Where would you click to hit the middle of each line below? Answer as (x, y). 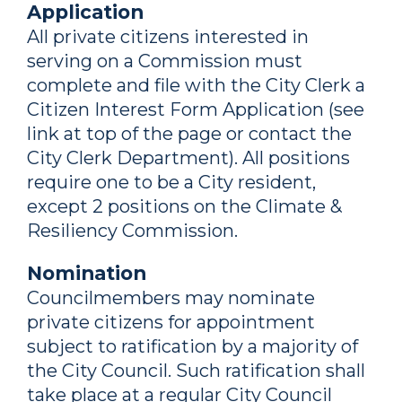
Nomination (87, 273)
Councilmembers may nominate (171, 298)
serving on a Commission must (165, 61)
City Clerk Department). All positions (188, 158)
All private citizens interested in (168, 37)
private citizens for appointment (171, 322)
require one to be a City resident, (171, 182)
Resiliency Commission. (135, 231)
